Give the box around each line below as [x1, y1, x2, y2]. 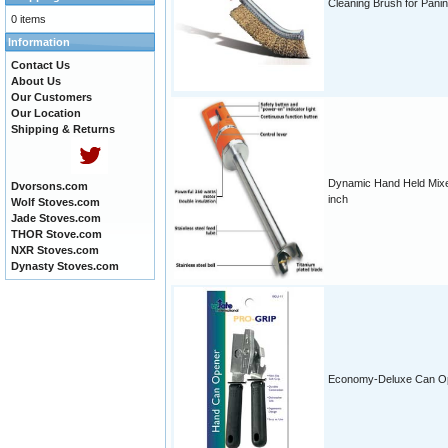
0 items [11, 13, 46, 25]
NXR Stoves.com [11, 244, 99, 256]
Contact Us [11, 59, 70, 71]
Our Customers [11, 91, 92, 103]
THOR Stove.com [11, 228, 102, 240]
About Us [11, 75, 61, 87]
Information [8, 36, 70, 48]
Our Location [11, 107, 81, 119]
